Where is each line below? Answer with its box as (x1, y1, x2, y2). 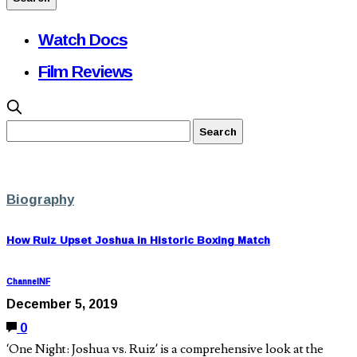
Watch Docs (38, 23, 127, 55)
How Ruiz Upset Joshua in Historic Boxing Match (6, 229, 270, 251)
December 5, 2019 (6, 292, 117, 316)
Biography (6, 186, 74, 212)
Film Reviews (38, 55, 133, 87)
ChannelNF (6, 274, 50, 290)
